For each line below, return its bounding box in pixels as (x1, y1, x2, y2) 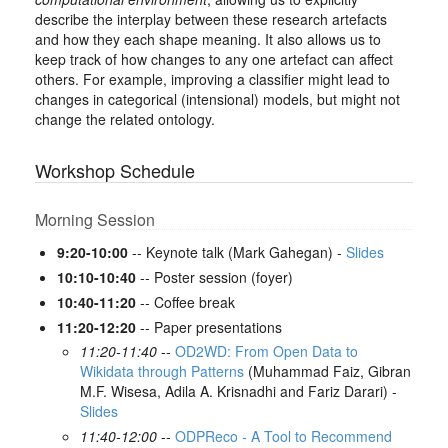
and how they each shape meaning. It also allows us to (35, 29, 381, 49)
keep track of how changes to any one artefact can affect (35, 49, 393, 69)
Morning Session (35, 208, 155, 231)
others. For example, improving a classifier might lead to (35, 69, 390, 89)
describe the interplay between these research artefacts (35, 9, 387, 29)
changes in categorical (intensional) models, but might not (35, 89, 400, 109)
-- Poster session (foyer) (136, 267, 294, 287)
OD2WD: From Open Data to (174, 341, 358, 362)
